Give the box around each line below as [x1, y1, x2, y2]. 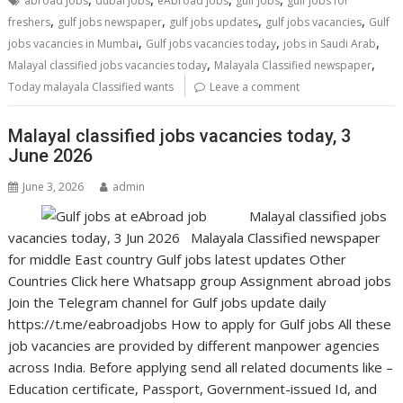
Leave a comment [210, 78, 300, 94]
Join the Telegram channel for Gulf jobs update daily [8, 293, 327, 311]
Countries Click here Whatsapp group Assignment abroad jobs [8, 272, 392, 290]
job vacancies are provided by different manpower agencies [8, 336, 381, 354]
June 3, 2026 [22, 179, 85, 194]
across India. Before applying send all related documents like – [8, 358, 394, 376]
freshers [8, 13, 51, 30]
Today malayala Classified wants [8, 78, 175, 94]
